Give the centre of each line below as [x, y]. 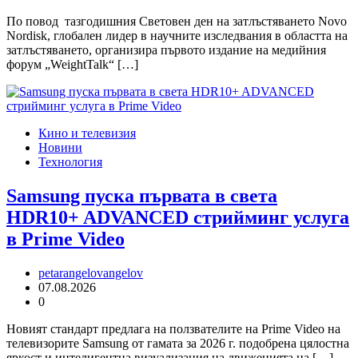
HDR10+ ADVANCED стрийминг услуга [178, 218]
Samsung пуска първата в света [142, 196]
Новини [60, 148]
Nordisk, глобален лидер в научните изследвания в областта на [177, 36]
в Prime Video [66, 239]
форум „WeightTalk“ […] [72, 65]
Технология [70, 162]
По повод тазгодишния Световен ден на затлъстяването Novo [177, 22]
